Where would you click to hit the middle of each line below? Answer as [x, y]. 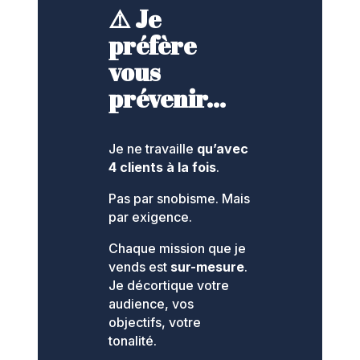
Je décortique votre [169, 286]
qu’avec [223, 149]
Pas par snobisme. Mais [180, 199]
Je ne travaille [153, 149]
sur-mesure [208, 267]
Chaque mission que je [178, 249]
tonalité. [133, 341]
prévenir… [168, 99]
